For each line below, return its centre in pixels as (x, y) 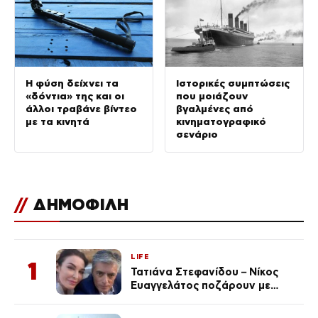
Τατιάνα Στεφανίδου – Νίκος (204, 272)
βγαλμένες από (215, 108)
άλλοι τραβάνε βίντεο (81, 108)
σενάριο (197, 134)
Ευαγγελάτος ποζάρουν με (201, 285)
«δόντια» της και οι (75, 95)
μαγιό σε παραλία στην (190, 298)
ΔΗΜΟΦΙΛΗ (79, 204)
